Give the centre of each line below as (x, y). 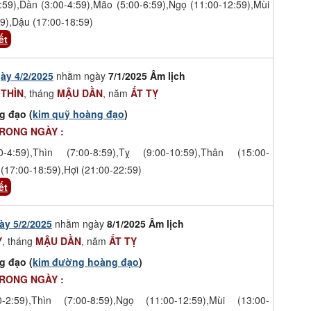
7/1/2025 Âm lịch (147, 75)
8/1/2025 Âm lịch (145, 223)
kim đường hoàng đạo (86, 261)
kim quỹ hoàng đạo (78, 114)
